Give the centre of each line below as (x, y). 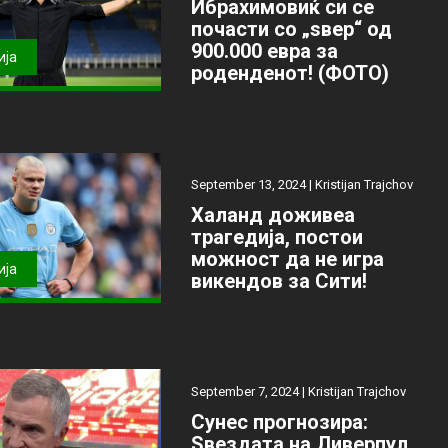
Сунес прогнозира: (279, 421)
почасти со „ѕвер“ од (291, 29)
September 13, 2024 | (252, 185)
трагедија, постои (276, 237)
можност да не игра (287, 259)
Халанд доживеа (272, 215)
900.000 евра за (264, 51)
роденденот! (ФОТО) (289, 73)
